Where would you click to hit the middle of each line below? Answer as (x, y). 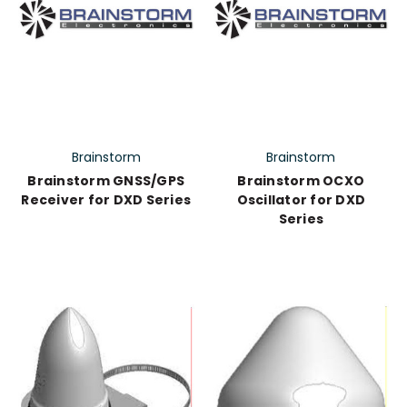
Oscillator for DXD (301, 200)
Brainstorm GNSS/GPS (106, 181)
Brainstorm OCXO (301, 181)
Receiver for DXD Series (106, 200)
